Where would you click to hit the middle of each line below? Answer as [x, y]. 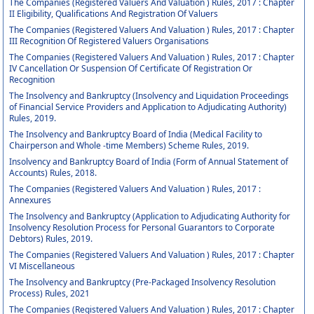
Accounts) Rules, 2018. [53, 173]
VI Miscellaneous [42, 266]
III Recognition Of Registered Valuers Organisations [109, 41]
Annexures [30, 200]
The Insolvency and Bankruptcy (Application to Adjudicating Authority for [150, 216]
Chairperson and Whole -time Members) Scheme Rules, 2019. [129, 145]
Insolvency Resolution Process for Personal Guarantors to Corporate [142, 227]
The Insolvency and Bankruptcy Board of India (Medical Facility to [136, 134]
